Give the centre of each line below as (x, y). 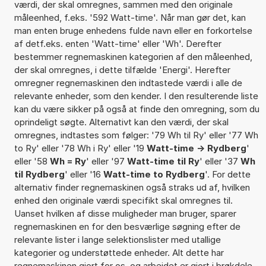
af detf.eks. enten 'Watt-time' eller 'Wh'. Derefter (118, 43)
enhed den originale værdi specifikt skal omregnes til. (123, 200)
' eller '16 (84, 174)
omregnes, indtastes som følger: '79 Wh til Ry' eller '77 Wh (136, 135)
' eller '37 (220, 161)
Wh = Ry (68, 161)
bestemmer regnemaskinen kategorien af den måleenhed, (133, 56)
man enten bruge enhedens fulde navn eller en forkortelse (133, 30)
